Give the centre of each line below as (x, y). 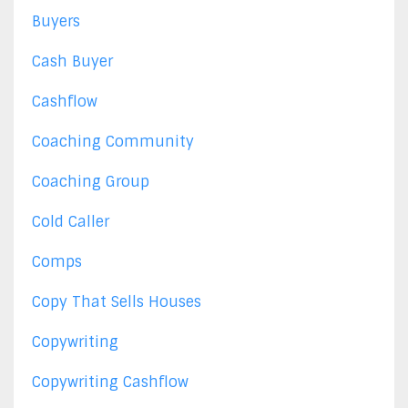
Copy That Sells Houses (117, 301)
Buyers (56, 21)
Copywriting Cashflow (110, 382)
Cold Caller (71, 221)
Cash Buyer (72, 61)
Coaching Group (91, 181)
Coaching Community (113, 141)
